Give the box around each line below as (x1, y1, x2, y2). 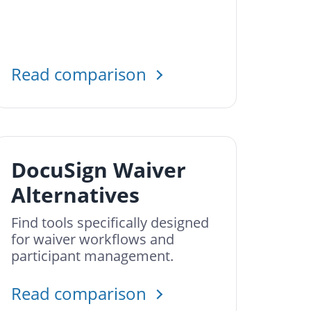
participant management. (11, 246, 174, 265)
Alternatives (11, 180, 140, 209)
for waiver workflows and (11, 230, 174, 249)
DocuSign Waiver (11, 155, 186, 184)
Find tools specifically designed (11, 213, 209, 232)
